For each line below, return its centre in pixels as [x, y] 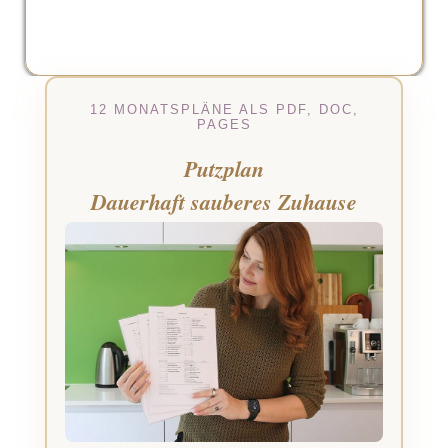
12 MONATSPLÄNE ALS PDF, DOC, [224, 109]
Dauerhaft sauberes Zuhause [224, 201]
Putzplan [224, 168]
